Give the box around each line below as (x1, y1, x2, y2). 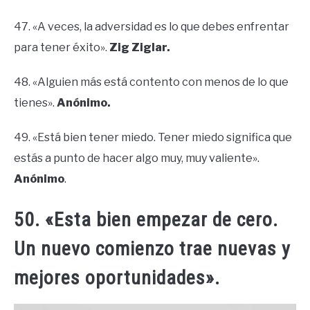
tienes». (14, 95, 57, 109)
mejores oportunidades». (14, 266, 220, 290)
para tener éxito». (14, 40, 109, 54)
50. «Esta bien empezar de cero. (14, 208, 278, 232)
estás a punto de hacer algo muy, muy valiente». (14, 151, 259, 165)
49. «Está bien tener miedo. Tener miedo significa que (14, 130, 292, 144)
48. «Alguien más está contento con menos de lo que (14, 75, 289, 89)
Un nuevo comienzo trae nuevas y (14, 237, 291, 261)
